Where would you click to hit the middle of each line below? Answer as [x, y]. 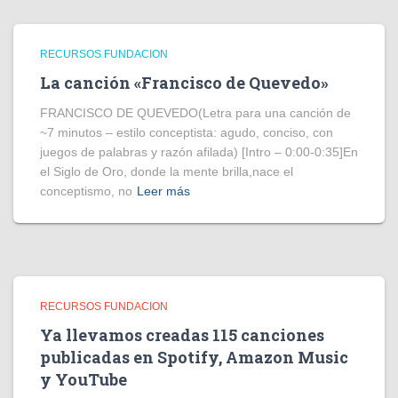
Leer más [163, 191]
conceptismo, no [86, 191]
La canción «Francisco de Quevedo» [184, 83]
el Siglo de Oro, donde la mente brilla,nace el [167, 171]
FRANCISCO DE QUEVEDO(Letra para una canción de [195, 113]
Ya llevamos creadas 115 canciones [182, 335]
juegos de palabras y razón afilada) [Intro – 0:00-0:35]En [199, 152]
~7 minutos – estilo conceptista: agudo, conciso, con [187, 132]
